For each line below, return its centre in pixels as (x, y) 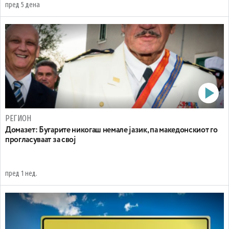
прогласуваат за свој (41, 140)
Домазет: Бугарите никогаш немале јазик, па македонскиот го (111, 130)
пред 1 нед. (21, 174)
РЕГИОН (18, 118)
